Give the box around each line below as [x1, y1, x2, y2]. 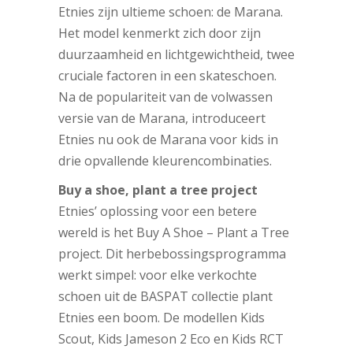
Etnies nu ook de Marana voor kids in [58, 131, 278, 149]
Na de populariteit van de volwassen [58, 88, 273, 106]
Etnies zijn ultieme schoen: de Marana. [58, 3, 283, 21]
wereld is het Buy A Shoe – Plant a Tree [58, 224, 289, 242]
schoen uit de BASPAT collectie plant [58, 288, 273, 306]
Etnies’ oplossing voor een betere [58, 203, 257, 221]
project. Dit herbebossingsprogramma [58, 245, 286, 263]
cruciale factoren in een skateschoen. [58, 67, 277, 85]
